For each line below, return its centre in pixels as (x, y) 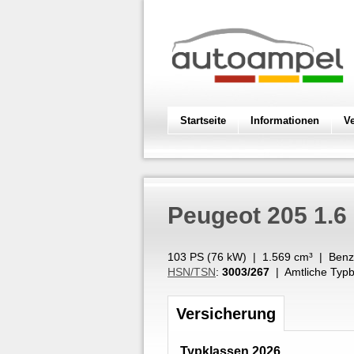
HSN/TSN (192, 272)
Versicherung (226, 313)
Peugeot (214, 215)
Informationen (285, 121)
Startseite (203, 121)
